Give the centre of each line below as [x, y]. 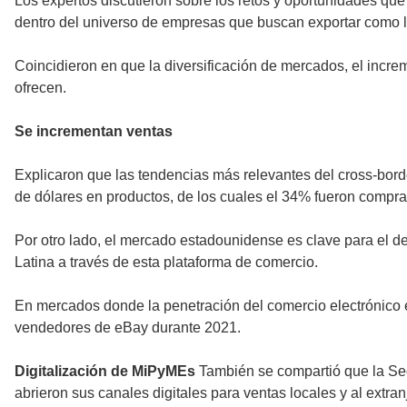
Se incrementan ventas [94, 132]
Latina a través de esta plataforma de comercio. [166, 263]
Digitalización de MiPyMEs [107, 372]
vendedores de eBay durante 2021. [128, 328]
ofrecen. [40, 88]
